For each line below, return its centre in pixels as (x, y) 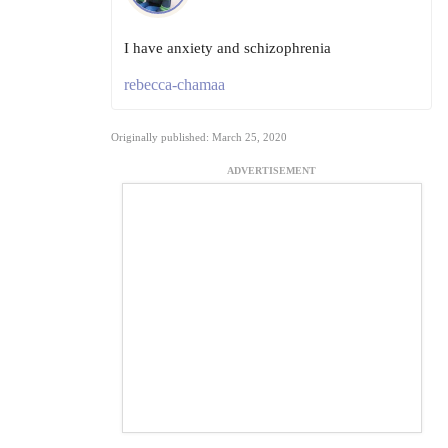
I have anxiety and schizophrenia (227, 48)
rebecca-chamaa (174, 85)
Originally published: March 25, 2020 (199, 137)
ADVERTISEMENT (271, 171)
